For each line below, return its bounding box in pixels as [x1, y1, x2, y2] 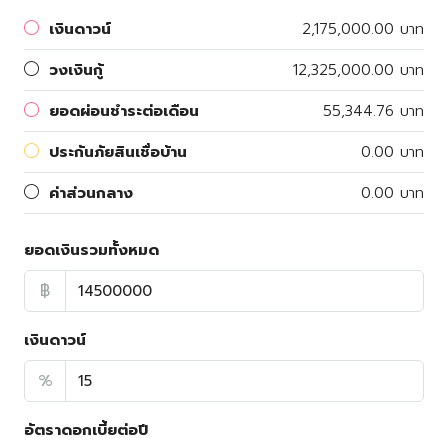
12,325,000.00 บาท [293, 59, 424, 82]
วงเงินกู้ [49, 59, 103, 82]
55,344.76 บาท [323, 100, 424, 123]
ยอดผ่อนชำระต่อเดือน [49, 100, 199, 123]
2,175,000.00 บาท [302, 18, 424, 41]
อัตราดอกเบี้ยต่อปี [24, 419, 148, 442]
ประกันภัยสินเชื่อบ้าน [49, 141, 187, 164]
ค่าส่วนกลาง [49, 182, 133, 205]
